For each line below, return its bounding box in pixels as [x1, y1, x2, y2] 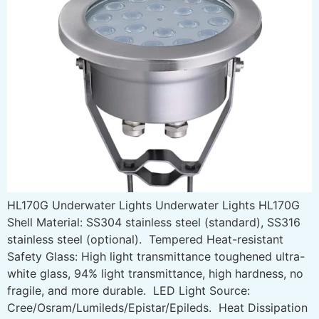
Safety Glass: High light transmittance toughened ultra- [7, 249, 305, 263]
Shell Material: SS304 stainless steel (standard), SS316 [7, 214, 300, 229]
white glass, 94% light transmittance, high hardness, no [7, 266, 303, 281]
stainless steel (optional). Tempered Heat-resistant [7, 231, 283, 246]
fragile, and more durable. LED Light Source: [7, 283, 250, 298]
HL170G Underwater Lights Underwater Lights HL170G [7, 197, 300, 212]
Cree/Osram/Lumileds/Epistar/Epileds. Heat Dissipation [7, 300, 308, 315]
